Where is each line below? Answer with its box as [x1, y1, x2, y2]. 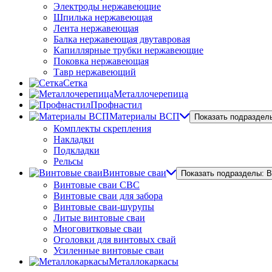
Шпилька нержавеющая [53, 12, 152, 23]
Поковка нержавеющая [53, 56, 149, 67]
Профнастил [90, 100, 142, 110]
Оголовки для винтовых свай [53, 234, 176, 245]
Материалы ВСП [109, 111, 180, 122]
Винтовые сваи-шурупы [53, 202, 154, 212]
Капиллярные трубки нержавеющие [53, 45, 203, 56]
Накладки [53, 134, 94, 145]
